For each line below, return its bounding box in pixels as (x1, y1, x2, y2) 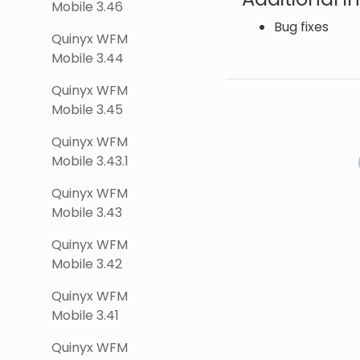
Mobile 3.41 (51, 306, 119, 325)
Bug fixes (274, 18, 329, 37)
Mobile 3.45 (51, 100, 123, 119)
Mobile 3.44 (51, 49, 124, 67)
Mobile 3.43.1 (51, 152, 129, 170)
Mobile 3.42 (51, 255, 122, 273)
